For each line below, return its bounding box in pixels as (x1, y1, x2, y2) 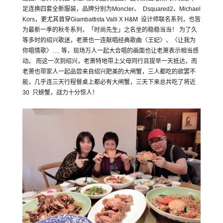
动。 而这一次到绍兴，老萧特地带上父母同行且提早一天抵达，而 (22, 57, 197, 65)
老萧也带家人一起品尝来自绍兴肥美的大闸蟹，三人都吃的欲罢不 (22, 68, 196, 75)
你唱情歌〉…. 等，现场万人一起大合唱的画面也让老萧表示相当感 (22, 47, 199, 54)
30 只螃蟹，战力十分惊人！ (22, 89, 98, 96)
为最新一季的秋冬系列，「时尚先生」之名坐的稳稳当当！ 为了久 (22, 26, 197, 33)
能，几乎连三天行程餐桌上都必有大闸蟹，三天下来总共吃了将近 (22, 78, 196, 86)
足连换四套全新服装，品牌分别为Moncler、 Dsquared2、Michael (22, 5, 201, 12)
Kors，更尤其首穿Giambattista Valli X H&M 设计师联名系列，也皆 (22, 15, 201, 23)
